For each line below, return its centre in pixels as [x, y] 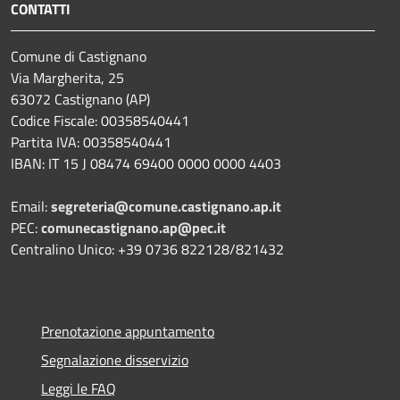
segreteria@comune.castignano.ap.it [166, 206]
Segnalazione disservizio [115, 359]
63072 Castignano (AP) [80, 99]
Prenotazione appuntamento [128, 331]
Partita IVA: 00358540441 [91, 142]
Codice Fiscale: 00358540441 [100, 120]
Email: [31, 206]
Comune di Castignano [79, 56]
